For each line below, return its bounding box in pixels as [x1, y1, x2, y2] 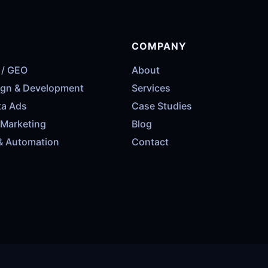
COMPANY [132, 40, 187, 53]
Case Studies [132, 100, 192, 112]
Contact [132, 136, 169, 148]
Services [132, 82, 170, 95]
